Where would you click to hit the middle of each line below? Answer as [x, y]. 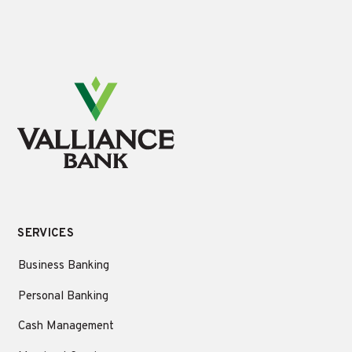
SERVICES [46, 234]
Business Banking [64, 266]
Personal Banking [64, 296]
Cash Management [66, 327]
